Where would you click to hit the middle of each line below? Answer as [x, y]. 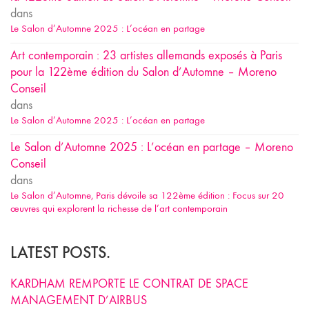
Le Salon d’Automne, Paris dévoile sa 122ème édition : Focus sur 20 [147, 195]
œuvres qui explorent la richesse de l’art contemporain [119, 208]
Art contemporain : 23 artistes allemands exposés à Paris [146, 55]
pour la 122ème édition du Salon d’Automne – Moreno [143, 72]
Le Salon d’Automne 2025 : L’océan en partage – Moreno [152, 147]
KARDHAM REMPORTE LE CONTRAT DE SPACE [129, 283]
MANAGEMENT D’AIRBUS [79, 300]
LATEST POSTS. [60, 252]
